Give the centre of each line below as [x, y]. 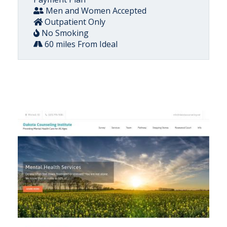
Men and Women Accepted [95, 11]
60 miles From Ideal [80, 44]
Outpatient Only [74, 22]
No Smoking [64, 33]
